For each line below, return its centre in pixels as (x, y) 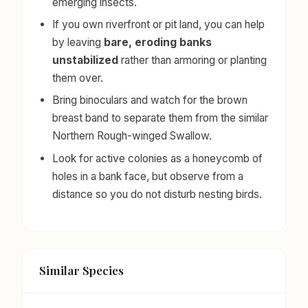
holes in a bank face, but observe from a (148, 176)
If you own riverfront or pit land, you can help (159, 24)
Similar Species (81, 271)
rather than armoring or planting (193, 60)
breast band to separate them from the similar (161, 118)
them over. (78, 78)
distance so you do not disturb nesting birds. (157, 194)
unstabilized (86, 60)
